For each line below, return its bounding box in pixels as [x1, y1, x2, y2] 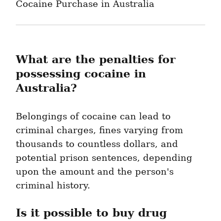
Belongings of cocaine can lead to [16, 111, 171, 122]
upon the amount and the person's [16, 167, 174, 177]
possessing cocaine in [16, 67, 146, 80]
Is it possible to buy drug [16, 206, 167, 220]
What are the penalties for [16, 53, 176, 66]
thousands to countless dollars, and [16, 139, 178, 149]
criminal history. [16, 181, 90, 191]
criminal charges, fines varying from [16, 125, 183, 136]
